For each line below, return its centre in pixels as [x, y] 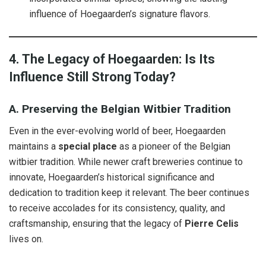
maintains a [34, 147]
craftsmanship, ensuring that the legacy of [97, 224]
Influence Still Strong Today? [92, 77]
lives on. [26, 239]
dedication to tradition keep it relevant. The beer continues [129, 193]
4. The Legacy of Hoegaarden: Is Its [112, 59]
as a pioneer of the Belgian [174, 147]
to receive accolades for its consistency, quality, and [117, 208]
